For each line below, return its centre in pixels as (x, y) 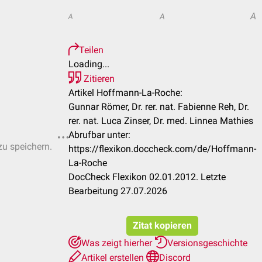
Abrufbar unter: (99, 135)
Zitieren (98, 79)
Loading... (89, 64)
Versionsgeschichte (207, 243)
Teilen (91, 50)
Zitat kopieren (162, 225)
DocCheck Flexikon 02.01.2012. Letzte (147, 177)
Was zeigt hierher (118, 243)
